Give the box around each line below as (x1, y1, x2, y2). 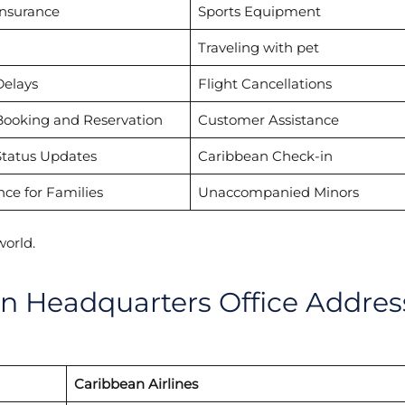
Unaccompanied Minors (197, 184, 359, 202)
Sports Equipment (197, 3, 321, 21)
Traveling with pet (197, 39, 319, 57)
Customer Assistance (197, 111, 339, 129)
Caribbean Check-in (197, 147, 333, 165)
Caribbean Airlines (73, 374, 198, 392)
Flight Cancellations (197, 75, 332, 93)
